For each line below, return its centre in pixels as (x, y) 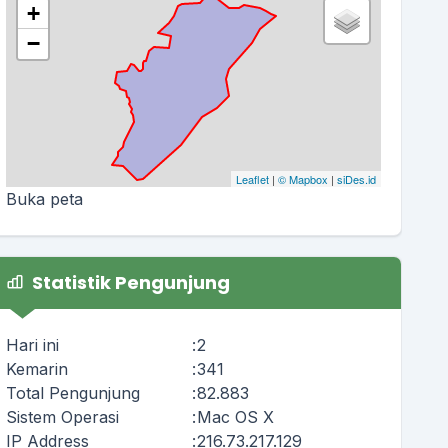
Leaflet (252, 178)
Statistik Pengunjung (128, 282)
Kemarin (36, 368)
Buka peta (44, 198)
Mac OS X (235, 416)
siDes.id (356, 178)
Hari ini (32, 344)
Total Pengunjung (72, 392)
